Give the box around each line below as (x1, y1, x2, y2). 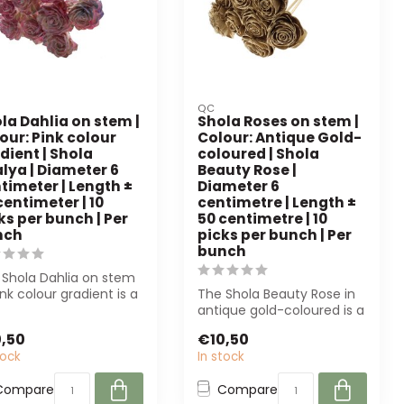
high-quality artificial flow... (197, 317, 366, 336)
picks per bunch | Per (197, 225, 352, 245)
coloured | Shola (197, 144, 319, 164)
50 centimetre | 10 (197, 209, 327, 229)
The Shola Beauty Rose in (197, 285, 355, 304)
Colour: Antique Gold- (197, 128, 362, 148)
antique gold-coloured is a (197, 301, 364, 320)
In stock (197, 347, 244, 365)
